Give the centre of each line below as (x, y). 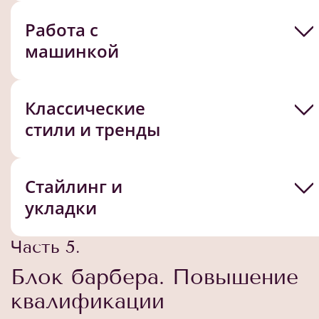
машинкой (72, 51)
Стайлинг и (74, 186)
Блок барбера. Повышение (155, 277)
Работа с (62, 29)
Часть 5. (45, 246)
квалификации (88, 301)
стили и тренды (93, 129)
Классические (85, 108)
